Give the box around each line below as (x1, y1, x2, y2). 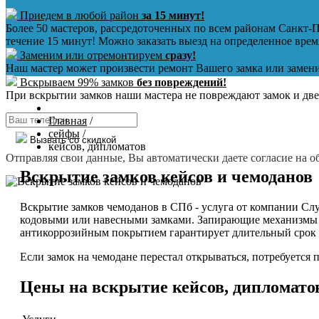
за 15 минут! (142, 9, 204, 21)
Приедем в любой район (17, 9, 142, 21)
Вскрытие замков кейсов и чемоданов (20, 167, 313, 186)
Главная (48, 115, 87, 127)
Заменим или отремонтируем (17, 49, 165, 61)
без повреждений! (137, 76, 226, 88)
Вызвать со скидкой (27, 135, 116, 145)
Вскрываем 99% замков (17, 76, 137, 88)
